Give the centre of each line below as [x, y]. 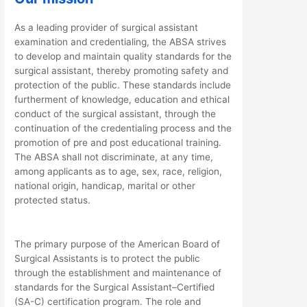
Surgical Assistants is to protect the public [108, 258]
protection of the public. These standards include [123, 85]
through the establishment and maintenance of [118, 272]
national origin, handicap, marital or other [105, 185]
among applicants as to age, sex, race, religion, [119, 171]
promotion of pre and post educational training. [118, 142]
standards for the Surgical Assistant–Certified [115, 287]
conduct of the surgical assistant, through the [115, 113]
